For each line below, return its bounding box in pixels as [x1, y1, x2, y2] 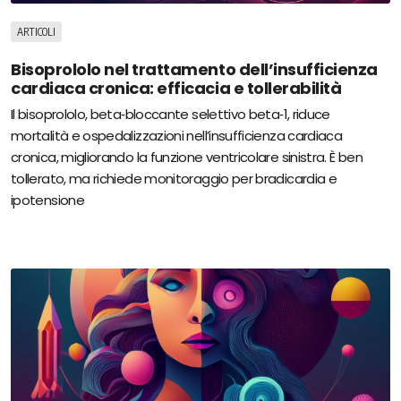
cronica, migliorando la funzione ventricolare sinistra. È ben [11, 148, 363, 167]
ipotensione [11, 191, 84, 210]
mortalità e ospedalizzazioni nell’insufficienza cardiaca [11, 126, 343, 146]
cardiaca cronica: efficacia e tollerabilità [11, 76, 342, 99]
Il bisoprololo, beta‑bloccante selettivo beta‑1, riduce [11, 105, 330, 124]
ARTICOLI [17, 24, 56, 38]
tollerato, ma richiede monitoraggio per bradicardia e [11, 169, 337, 189]
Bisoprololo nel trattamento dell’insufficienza [11, 57, 378, 81]
